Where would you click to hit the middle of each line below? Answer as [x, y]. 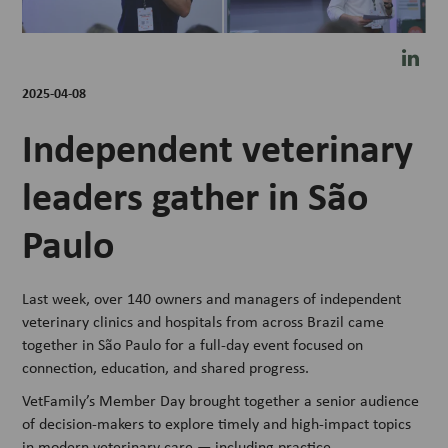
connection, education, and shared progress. [166, 368]
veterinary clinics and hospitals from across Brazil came [203, 322]
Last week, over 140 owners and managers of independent [212, 299]
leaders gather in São [196, 195]
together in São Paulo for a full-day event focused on [193, 345]
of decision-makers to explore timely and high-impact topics [217, 424]
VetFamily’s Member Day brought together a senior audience [221, 401]
